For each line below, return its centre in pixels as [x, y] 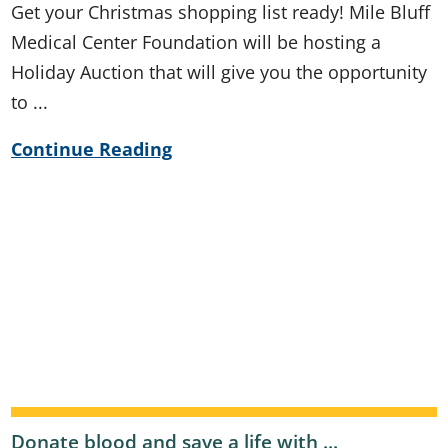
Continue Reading [92, 148]
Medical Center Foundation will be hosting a [196, 41]
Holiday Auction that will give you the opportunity [219, 71]
